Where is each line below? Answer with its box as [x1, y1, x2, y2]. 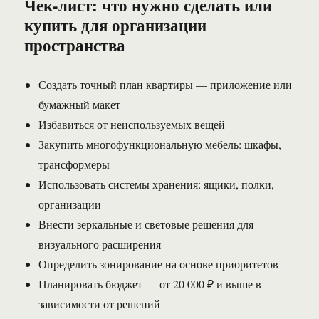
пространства [24, 33, 126, 58]
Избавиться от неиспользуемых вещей [38, 117, 226, 132]
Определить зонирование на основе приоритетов [38, 256, 279, 272]
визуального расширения [38, 236, 162, 252]
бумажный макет [38, 97, 121, 113]
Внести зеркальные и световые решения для [38, 216, 254, 232]
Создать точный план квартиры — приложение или [38, 77, 293, 93]
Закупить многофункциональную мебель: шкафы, [38, 137, 282, 152]
